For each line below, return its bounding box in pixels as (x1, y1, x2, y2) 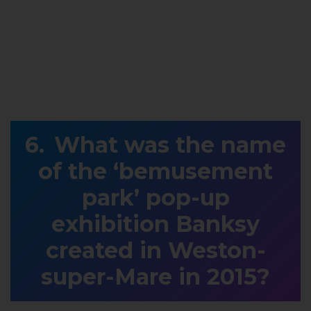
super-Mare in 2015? (41, 262, 270, 290)
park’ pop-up (81, 183, 230, 211)
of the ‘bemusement (38, 157, 273, 185)
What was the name (54, 131, 286, 158)
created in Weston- (45, 236, 266, 264)
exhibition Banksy (51, 210, 260, 237)
